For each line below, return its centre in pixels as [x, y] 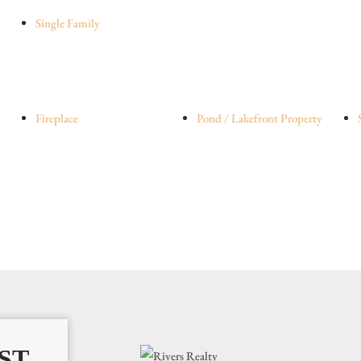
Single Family [68, 23]
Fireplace [57, 118]
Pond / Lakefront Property [259, 118]
